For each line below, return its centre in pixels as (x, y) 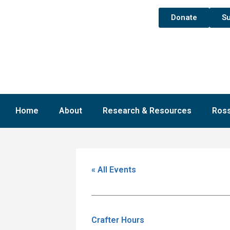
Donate (184, 17)
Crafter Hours (118, 220)
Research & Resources (147, 110)
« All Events (114, 169)
